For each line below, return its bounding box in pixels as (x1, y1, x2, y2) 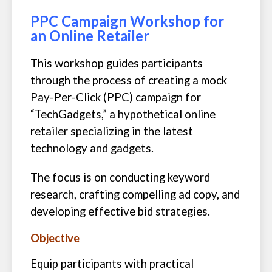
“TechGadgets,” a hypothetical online (30, 107, 216, 121)
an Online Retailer (30, 27, 149, 44)
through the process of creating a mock (30, 73, 227, 87)
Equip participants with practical (30, 257, 194, 270)
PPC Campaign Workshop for (30, 12, 224, 30)
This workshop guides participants (30, 56, 203, 70)
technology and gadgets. (30, 141, 154, 155)
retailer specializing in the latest (30, 124, 193, 138)
